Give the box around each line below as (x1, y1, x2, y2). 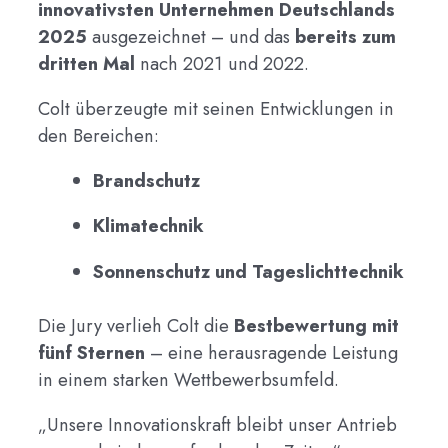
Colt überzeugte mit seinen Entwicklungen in (38, 94, 395, 122)
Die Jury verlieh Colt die (38, 312, 235, 340)
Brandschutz (92, 167, 200, 195)
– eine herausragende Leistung (145, 339, 399, 367)
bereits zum (295, 22, 397, 50)
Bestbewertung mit (234, 312, 400, 340)
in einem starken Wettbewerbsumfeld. (38, 366, 340, 394)
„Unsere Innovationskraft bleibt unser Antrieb (38, 411, 398, 439)
